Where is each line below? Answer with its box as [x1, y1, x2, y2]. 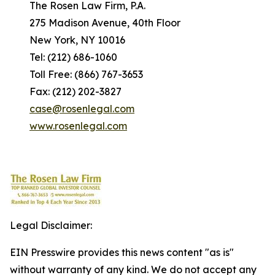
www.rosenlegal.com [29, 120, 127, 132]
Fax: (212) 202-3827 [10, 85, 122, 98]
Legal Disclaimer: [10, 219, 92, 231]
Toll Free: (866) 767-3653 [10, 68, 143, 80]
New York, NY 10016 [10, 34, 125, 46]
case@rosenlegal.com [29, 103, 134, 115]
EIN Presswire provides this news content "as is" [10, 246, 234, 258]
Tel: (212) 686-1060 [10, 51, 117, 63]
